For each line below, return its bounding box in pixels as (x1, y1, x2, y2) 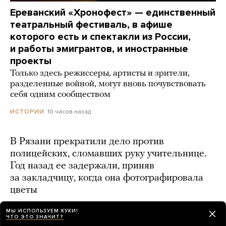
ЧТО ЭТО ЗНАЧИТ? (6, 213, 64, 220)
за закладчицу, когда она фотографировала (10, 173, 203, 183)
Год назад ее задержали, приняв (10, 160, 154, 171)
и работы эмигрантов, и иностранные (10, 42, 188, 55)
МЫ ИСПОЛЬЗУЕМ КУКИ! (6, 207, 78, 214)
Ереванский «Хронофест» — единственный (10, 6, 215, 19)
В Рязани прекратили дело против (10, 136, 164, 147)
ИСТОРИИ (10, 107, 44, 115)
